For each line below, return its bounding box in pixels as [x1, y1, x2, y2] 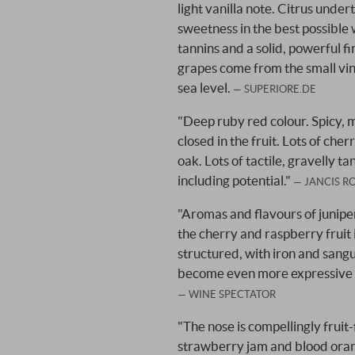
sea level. [177, 78, 233, 96]
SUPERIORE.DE [244, 82, 316, 95]
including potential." [177, 171, 293, 189]
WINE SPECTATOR [189, 287, 276, 300]
